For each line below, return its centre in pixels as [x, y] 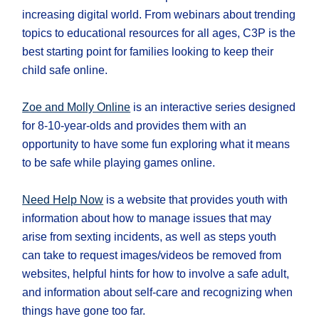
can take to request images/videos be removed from [152, 256]
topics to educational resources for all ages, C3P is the [159, 33]
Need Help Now [63, 200]
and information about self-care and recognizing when [158, 293]
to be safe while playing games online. [119, 163]
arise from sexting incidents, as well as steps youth [150, 237]
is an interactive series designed [213, 108]
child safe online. [65, 70]
